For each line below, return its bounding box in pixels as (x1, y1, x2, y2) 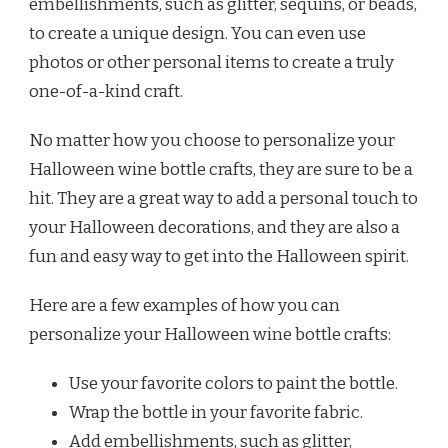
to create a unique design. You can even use (29, 22, 366, 44)
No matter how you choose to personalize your (29, 129, 395, 151)
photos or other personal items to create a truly (29, 51, 394, 73)
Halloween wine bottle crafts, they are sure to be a (29, 158, 413, 180)
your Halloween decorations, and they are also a (29, 216, 400, 238)
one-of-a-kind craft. (29, 80, 183, 102)
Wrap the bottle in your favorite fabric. (69, 401, 363, 423)
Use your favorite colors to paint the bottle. (69, 372, 398, 394)
